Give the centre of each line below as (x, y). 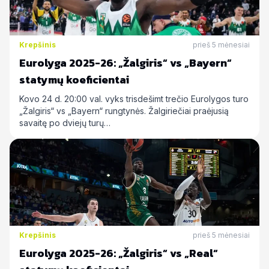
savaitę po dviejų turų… (65, 123)
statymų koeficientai (74, 80)
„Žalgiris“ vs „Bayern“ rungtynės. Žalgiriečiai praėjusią (124, 111)
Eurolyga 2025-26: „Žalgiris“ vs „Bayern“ (125, 63)
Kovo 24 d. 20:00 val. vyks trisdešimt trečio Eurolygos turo (134, 99)
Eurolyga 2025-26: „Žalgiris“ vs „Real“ (119, 253)
